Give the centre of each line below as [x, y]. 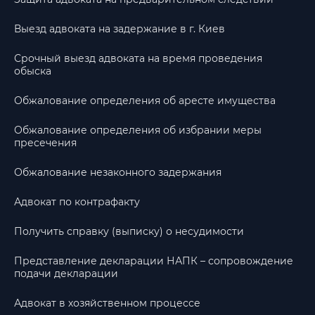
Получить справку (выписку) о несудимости [129, 231]
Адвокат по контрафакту [77, 202]
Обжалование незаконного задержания [118, 172]
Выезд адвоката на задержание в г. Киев [120, 29]
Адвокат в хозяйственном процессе [107, 303]
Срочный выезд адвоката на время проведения [138, 58]
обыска [33, 71]
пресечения [45, 143]
